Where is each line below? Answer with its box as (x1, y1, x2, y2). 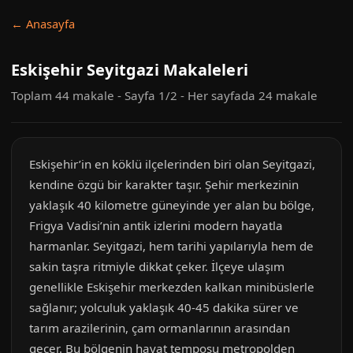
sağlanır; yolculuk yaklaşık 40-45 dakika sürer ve (29, 299, 299, 315)
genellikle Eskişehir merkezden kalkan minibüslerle (29, 279, 314, 295)
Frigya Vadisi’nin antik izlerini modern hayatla (29, 217, 283, 233)
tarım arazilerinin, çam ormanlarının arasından (29, 320, 290, 336)
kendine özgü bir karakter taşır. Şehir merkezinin (29, 176, 299, 192)
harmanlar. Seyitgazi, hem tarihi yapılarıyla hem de (29, 238, 314, 254)
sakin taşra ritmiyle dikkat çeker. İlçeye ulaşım (29, 258, 284, 274)
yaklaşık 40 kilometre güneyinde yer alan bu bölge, (29, 197, 314, 213)
